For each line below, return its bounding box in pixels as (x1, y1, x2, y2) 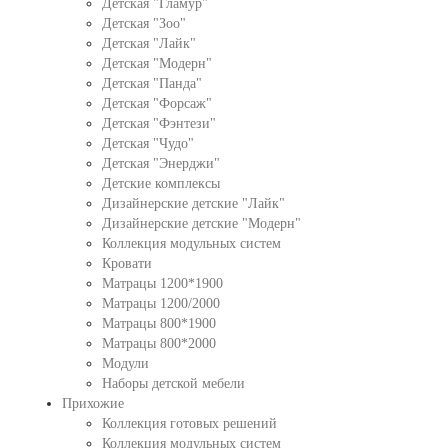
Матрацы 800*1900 (101, 316, 216, 331)
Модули (101, 356, 149, 371)
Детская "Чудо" (101, 136, 194, 151)
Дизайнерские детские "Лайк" (101, 196, 285, 211)
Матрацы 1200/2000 (101, 296, 220, 311)
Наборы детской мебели (101, 376, 245, 391)
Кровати (101, 256, 152, 271)
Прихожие (61, 396, 124, 411)
